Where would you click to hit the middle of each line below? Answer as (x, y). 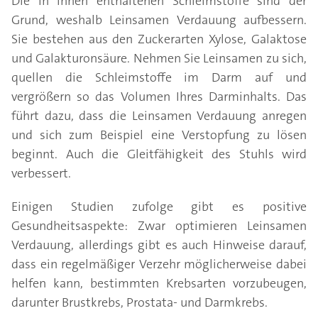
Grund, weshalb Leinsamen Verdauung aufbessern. (159, 20)
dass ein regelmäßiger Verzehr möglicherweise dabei (159, 264)
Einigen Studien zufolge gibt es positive (159, 207)
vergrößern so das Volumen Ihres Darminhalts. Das (159, 97)
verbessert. (41, 174)
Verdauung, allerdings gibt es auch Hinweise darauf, (159, 245)
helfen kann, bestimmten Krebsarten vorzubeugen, (159, 284)
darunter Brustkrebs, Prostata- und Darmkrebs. (139, 303)
